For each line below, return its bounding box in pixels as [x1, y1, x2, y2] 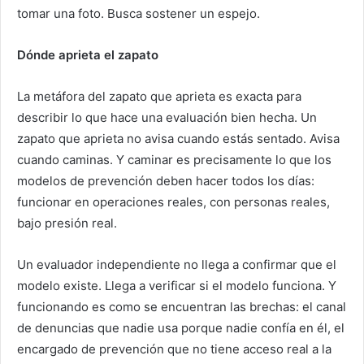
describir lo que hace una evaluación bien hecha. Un [17, 110, 317, 126]
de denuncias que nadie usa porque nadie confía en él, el [17, 320, 344, 336]
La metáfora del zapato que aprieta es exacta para [17, 89, 301, 105]
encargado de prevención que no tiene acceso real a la [17, 341, 331, 357]
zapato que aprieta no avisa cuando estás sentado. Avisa [17, 131, 340, 147]
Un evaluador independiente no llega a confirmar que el [17, 257, 336, 273]
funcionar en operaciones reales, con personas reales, [17, 194, 330, 210]
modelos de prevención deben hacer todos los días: [17, 173, 314, 189]
